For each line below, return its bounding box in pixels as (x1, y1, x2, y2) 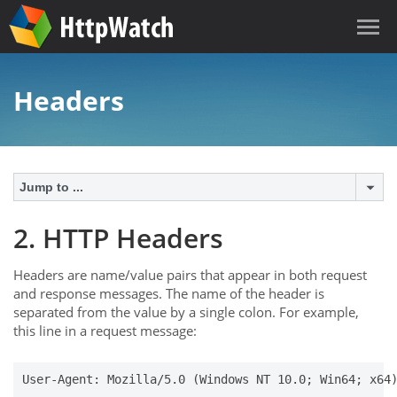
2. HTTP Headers (13, 220, 223, 256)
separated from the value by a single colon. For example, (13, 303, 359, 321)
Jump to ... (19, 180, 83, 194)
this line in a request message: (13, 322, 197, 339)
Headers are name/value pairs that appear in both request (13, 266, 367, 284)
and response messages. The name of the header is (13, 284, 324, 302)
